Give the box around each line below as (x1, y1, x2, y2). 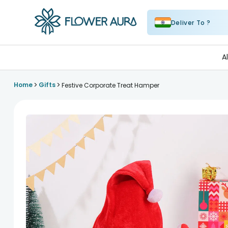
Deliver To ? (170, 18, 211, 27)
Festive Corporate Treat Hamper (61, 80, 159, 90)
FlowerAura (34, 37, 77, 47)
